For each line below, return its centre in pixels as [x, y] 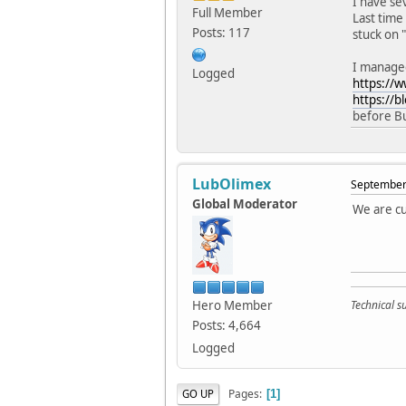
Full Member [227, 13]
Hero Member [232, 306]
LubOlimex [232, 184]
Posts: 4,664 [227, 326]
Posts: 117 [221, 33]
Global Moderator [245, 204]
